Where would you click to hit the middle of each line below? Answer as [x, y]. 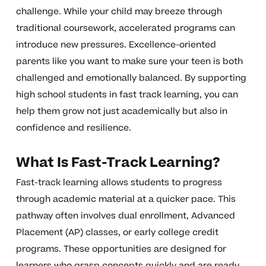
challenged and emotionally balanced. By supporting [131, 78]
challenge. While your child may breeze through [119, 12]
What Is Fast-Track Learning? [118, 163]
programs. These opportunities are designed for [121, 249]
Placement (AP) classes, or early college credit [117, 233]
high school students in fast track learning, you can [127, 95]
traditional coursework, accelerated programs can [125, 28]
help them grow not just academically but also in [121, 112]
